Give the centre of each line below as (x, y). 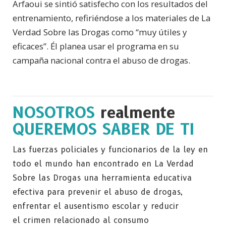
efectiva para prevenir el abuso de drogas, (98, 192)
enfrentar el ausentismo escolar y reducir (96, 206)
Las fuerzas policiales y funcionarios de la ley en (110, 150)
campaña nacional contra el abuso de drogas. (101, 61)
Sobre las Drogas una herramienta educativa (102, 178)
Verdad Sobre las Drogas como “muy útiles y (100, 32)
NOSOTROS (56, 113)
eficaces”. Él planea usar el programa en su (96, 46)
